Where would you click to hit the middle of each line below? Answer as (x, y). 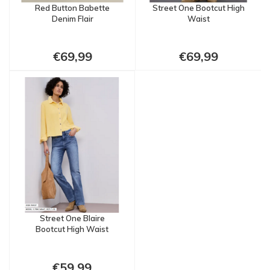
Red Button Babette (72, 8)
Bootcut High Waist (72, 229)
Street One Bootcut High (198, 8)
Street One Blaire (72, 218)
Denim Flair (72, 18)
